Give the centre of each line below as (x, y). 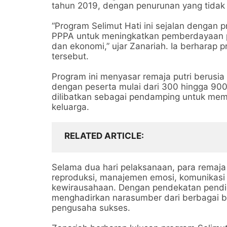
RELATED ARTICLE (103, 136)
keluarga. (70, 107)
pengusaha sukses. (91, 208)
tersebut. (70, 56)
